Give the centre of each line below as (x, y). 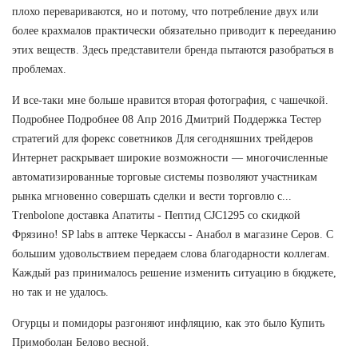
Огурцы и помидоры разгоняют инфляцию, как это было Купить (168, 324)
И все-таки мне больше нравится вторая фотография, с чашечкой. (170, 101)
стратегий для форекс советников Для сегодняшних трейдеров (163, 139)
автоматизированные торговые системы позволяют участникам (165, 177)
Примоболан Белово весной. (81, 343)
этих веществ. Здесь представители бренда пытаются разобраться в (173, 50)
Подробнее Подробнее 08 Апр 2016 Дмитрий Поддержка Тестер (167, 120)
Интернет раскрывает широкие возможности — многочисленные (170, 158)
